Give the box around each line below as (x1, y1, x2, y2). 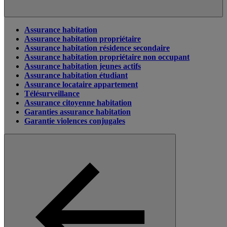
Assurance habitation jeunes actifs (24, 62, 141, 70)
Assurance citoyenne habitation (24, 98, 132, 107)
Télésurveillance (24, 89, 80, 98)
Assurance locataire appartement (24, 80, 138, 89)
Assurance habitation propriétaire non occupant (24, 53, 190, 61)
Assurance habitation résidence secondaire (24, 44, 170, 52)
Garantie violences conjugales (24, 117, 125, 125)
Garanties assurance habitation (24, 107, 131, 116)
